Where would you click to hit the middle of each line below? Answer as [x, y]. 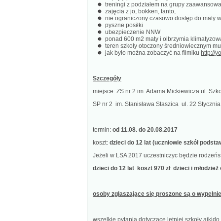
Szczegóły [107, 78]
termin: [103, 130]
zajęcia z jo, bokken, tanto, [140, 11]
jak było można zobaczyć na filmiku [153, 53]
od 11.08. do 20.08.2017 [145, 130]
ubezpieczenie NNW [133, 32]
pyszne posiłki [124, 25]
